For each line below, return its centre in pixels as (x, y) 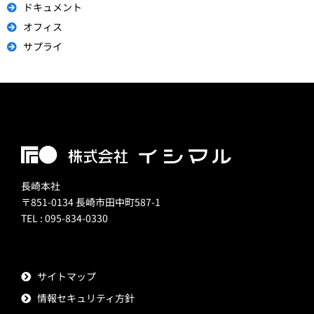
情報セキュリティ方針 (86, 298)
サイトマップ (66, 277)
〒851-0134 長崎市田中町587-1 (91, 202)
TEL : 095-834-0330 (64, 218)
